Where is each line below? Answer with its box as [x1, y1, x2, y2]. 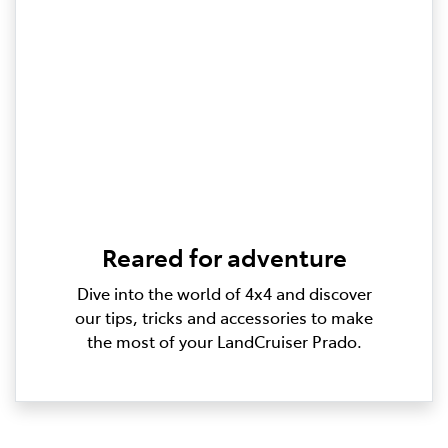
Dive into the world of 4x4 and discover [76, 282, 372, 305]
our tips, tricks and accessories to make [75, 306, 373, 329]
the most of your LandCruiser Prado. [86, 330, 362, 353]
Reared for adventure [101, 240, 347, 274]
